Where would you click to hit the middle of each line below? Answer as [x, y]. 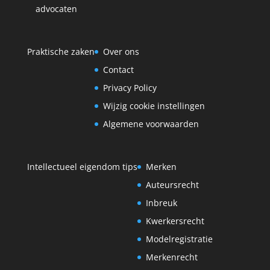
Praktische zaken [61, 52]
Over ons [121, 52]
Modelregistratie [179, 239]
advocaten [56, 8]
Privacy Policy [130, 88]
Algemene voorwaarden [151, 124]
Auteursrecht [172, 185]
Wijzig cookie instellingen [154, 106]
